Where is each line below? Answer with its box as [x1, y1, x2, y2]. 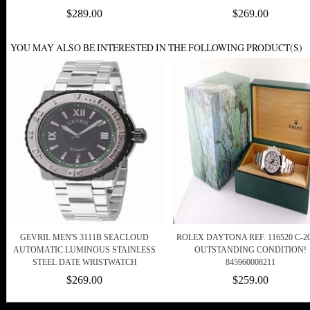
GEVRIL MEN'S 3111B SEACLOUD [20, 232, 149, 243]
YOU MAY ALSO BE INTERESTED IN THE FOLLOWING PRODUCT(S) [10, 41, 302, 55]
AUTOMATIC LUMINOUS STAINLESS [13, 245, 156, 255]
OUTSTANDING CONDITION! [194, 245, 307, 255]
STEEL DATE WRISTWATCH [32, 257, 137, 268]
